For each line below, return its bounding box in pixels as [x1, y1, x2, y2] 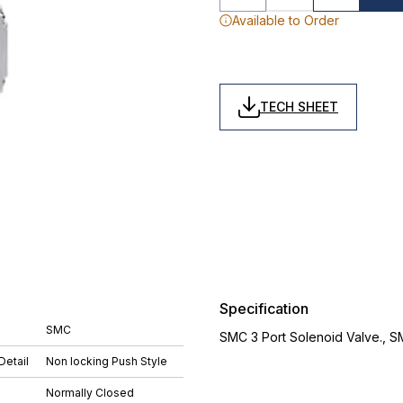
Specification [219, 300, 309, 318]
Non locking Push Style [46, 354, 167, 368]
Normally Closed [46, 386, 134, 399]
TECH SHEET [260, 99, 338, 114]
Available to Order [232, 13, 339, 28]
